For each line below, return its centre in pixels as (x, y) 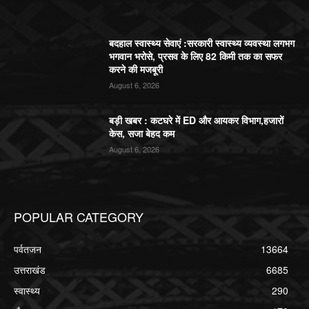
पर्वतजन (28, 249)
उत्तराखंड (30, 269)
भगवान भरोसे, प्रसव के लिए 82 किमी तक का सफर (196, 56)
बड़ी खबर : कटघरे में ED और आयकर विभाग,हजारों (197, 120)
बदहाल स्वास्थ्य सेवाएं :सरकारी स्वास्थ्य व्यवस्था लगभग (202, 43)
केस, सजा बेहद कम (142, 133)
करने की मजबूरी (136, 69)
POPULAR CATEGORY (79, 216)
